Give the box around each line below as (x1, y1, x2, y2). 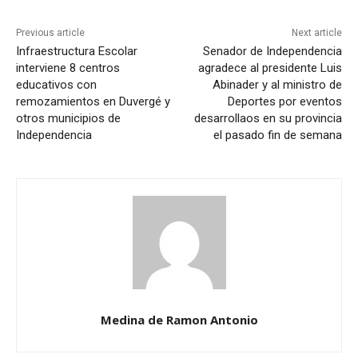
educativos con (16, 77, 97, 92)
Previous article (16, 26, 85, 38)
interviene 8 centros (16, 60, 120, 75)
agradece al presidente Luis (197, 60, 342, 75)
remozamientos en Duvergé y (16, 93, 170, 109)
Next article (291, 26, 342, 38)
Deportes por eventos (227, 93, 342, 109)
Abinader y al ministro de (212, 77, 342, 92)
